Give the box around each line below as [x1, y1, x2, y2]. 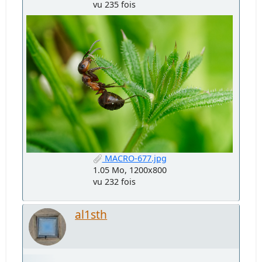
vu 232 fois [92, 176, 136, 188]
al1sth [75, 206, 108, 223]
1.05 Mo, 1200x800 [92, 164, 167, 176]
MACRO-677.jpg [102, 153, 167, 164]
